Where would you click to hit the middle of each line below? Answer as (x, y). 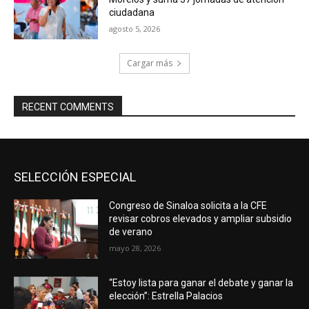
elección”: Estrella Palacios (166, 296)
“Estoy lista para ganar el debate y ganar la (201, 282)
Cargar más (150, 63)
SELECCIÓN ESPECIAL (75, 177)
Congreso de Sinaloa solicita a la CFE (188, 205)
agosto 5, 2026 (135, 29)
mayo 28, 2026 (135, 248)
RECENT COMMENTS (68, 107)
